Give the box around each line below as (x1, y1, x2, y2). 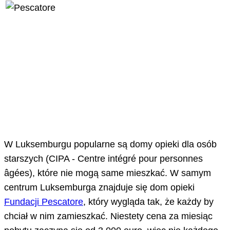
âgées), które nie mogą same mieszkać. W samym (4, 168, 211, 179)
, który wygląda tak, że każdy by (83, 197, 214, 207)
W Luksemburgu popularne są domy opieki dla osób (4, 139, 217, 150)
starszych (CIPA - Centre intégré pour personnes (4, 154, 203, 164)
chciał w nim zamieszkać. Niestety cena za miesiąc (4, 211, 213, 222)
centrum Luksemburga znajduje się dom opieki (4, 182, 195, 193)
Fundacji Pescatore (4, 197, 83, 207)
